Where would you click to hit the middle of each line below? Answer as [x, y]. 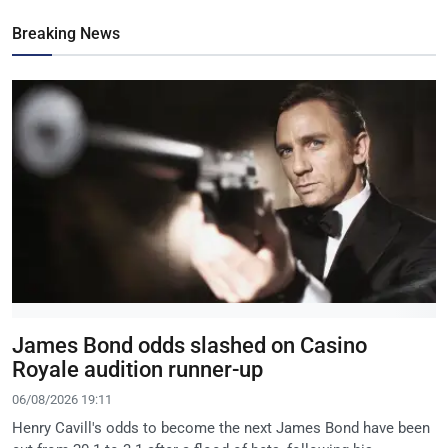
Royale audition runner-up [137, 369]
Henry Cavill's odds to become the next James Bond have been [221, 427]
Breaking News [66, 34]
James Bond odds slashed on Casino [189, 345]
